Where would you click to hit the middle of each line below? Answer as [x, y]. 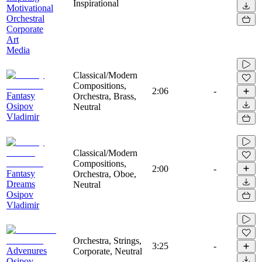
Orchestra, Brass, [105, 96]
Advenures [27, 250]
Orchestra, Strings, [107, 240]
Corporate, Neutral [108, 251]
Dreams [21, 184]
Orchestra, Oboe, [105, 174]
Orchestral [25, 18]
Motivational [30, 8]
